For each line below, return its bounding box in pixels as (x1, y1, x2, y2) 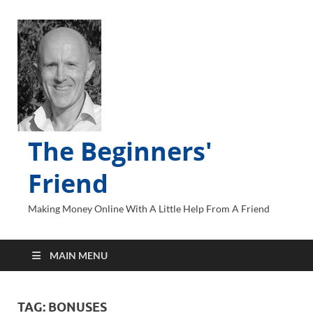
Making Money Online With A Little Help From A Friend (28, 203, 270, 214)
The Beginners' (28, 134, 212, 168)
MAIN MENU (50, 249, 108, 261)
